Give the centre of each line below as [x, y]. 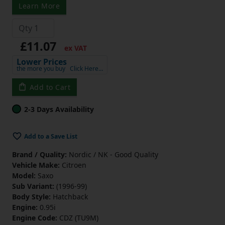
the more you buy [41, 68]
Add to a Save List [51, 136]
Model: [24, 176]
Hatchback [69, 197]
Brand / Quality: [39, 155]
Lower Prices [42, 62]
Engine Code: [35, 218]
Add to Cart [50, 87]
